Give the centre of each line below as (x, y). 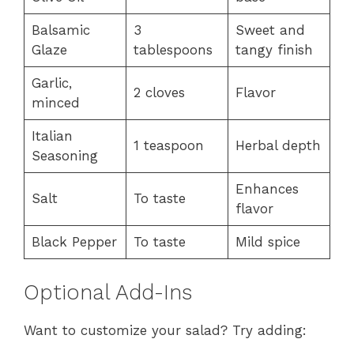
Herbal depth (278, 146)
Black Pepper (74, 242)
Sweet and (270, 30)
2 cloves (159, 93)
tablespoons (173, 50)
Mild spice (267, 242)
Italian (52, 136)
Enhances (267, 189)
